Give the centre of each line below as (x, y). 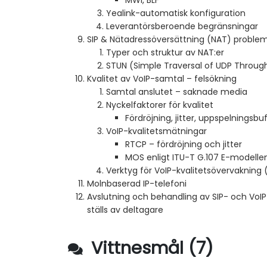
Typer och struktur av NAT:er (165, 53)
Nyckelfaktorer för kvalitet (160, 105)
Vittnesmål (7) (150, 248)
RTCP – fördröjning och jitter (184, 145)
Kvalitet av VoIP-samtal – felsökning (162, 79)
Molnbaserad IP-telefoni (137, 184)
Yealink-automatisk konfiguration (176, 13)
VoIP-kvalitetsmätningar (156, 131)
